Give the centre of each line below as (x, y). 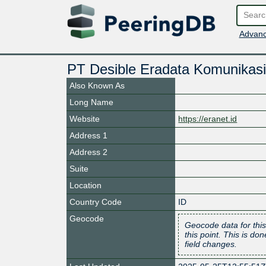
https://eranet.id (208, 118)
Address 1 (88, 135)
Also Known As (97, 85)
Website (85, 118)
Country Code (96, 202)
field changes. (211, 244)
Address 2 (88, 152)
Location (85, 185)
